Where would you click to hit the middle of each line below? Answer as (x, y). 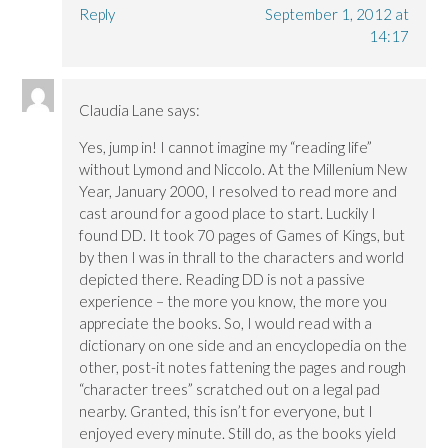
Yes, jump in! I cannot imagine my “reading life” (226, 147)
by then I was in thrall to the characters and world (242, 257)
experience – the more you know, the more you (233, 301)
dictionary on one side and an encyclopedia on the (243, 345)
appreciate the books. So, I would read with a (226, 323)
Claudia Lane (122, 110)
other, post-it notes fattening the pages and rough (243, 367)
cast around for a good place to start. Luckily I (228, 213)
